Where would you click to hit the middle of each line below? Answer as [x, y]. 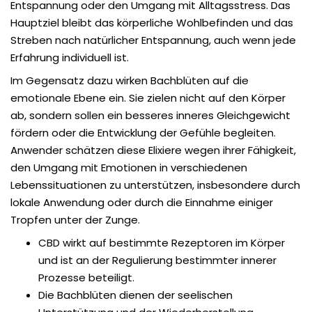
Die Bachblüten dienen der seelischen [135, 295]
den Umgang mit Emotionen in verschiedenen [129, 167]
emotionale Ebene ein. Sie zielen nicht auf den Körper [148, 97]
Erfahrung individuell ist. [70, 57]
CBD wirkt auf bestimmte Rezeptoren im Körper [162, 242]
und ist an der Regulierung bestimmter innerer [157, 260]
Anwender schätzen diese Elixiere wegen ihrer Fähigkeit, [153, 150]
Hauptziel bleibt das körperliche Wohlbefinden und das [152, 22]
